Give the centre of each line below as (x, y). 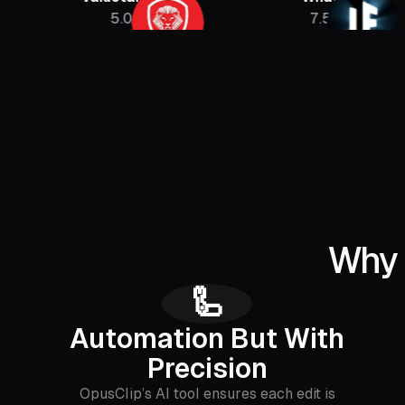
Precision (207, 368)
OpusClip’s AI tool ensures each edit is (207, 394)
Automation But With (207, 339)
